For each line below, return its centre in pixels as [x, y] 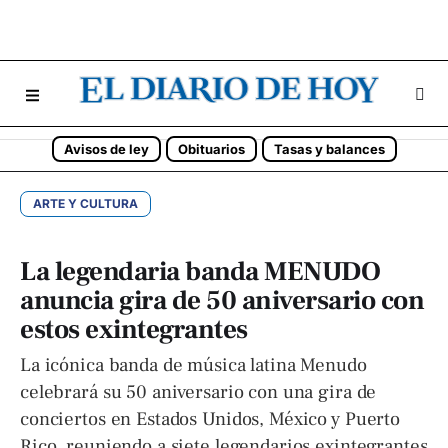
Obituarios [211, 149]
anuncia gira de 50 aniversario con [222, 300]
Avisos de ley [106, 149]
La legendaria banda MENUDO [200, 271]
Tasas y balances [329, 149]
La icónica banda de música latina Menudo [193, 365]
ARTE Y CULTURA [85, 203]
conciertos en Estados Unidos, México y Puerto [210, 419]
